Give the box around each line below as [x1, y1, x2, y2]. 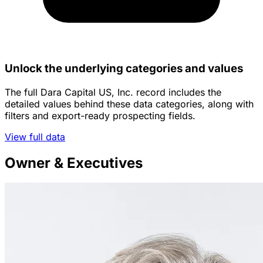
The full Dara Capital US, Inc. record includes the [5, 86, 221, 98]
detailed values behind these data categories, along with [5, 97, 254, 110]
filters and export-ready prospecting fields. [5, 109, 195, 122]
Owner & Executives [5, 154, 143, 171]
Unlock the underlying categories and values [5, 61, 243, 75]
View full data [5, 130, 65, 143]
